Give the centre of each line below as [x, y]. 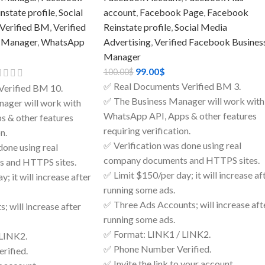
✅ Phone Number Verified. [157, 249]
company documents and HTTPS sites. [181, 160]
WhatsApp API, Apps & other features [180, 116]
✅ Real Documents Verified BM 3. [172, 86]
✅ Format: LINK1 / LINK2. [157, 234]
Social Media [201, 27]
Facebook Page [171, 12]
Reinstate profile [137, 27]
